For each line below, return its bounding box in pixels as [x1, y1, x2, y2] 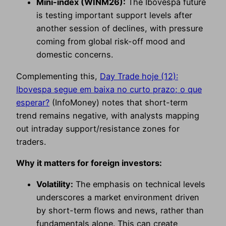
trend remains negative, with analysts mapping [16, 110, 199, 121]
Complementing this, [16, 71, 100, 81]
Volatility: [36, 179, 73, 190]
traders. [16, 136, 46, 147]
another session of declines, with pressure [36, 23, 203, 34]
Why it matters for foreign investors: [16, 157, 162, 168]
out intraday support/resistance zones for [16, 123, 180, 134]
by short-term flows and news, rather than [36, 205, 204, 216]
